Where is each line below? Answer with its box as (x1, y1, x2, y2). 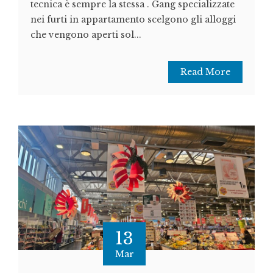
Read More (180, 66, 230, 78)
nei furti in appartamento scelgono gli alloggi (30, 14, 236, 26)
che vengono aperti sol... (30, 29, 141, 41)
